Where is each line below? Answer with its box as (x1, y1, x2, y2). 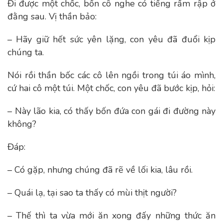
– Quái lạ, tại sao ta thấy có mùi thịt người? (7, 187, 177, 199)
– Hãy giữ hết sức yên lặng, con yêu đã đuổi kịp (7, 33, 216, 45)
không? (7, 118, 36, 130)
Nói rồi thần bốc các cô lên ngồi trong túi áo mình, (7, 69, 216, 81)
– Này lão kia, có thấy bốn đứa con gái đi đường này (7, 105, 216, 117)
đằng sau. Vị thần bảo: (7, 10, 97, 22)
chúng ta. (7, 46, 44, 58)
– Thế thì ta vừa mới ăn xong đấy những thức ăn (7, 210, 216, 222)
